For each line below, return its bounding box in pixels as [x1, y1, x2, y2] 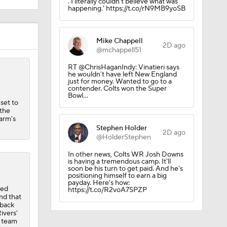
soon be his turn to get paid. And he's [67, 119, 183, 128]
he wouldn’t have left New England [67, 24, 177, 33]
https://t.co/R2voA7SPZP [67, 140, 147, 149]
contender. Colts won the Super [67, 39, 167, 48]
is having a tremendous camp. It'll [67, 111, 171, 121]
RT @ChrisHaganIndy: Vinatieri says [67, 17, 179, 26]
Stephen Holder [96, 78, 147, 87]
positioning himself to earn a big [67, 126, 167, 135]
